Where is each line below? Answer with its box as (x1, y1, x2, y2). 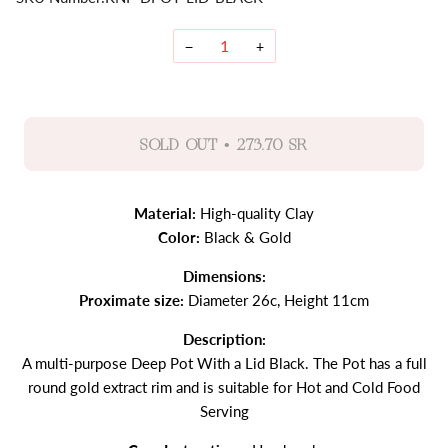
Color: (157, 228, 200, 247)
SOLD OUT (140, 138, 218, 156)
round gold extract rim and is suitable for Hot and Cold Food (28, 378, 420, 397)
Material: (134, 204, 196, 223)
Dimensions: (182, 267, 266, 286)
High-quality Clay (196, 204, 314, 223)
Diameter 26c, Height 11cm (184, 291, 369, 310)
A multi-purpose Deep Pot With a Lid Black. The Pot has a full (21, 354, 427, 373)
